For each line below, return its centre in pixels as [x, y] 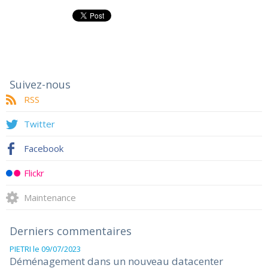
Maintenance [50, 197]
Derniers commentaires [71, 231]
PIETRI [20, 249]
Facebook [44, 148]
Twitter [39, 124]
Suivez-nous [40, 84]
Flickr [34, 173]
